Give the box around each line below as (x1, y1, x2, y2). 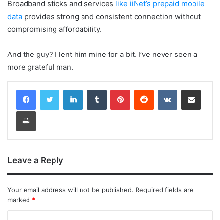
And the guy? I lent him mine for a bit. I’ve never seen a (7, 49, 197, 59)
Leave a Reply (7, 155, 63, 165)
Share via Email (200, 85, 216, 93)
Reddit (153, 85, 173, 93)
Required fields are (136, 185, 193, 193)
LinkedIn (82, 85, 108, 93)
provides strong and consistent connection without (22, 11, 201, 21)
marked (7, 195, 32, 204)
